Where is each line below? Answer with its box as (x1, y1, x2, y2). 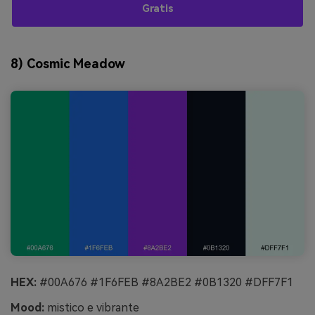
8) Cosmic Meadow (11, 56, 125, 72)
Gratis (141, 2, 174, 15)
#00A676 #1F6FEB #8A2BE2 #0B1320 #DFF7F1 (37, 275, 293, 289)
